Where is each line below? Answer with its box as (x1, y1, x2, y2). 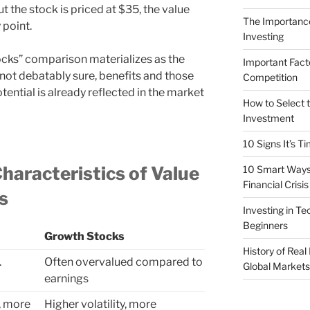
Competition (242, 71, 298, 84)
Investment (242, 112, 294, 125)
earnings (44, 272, 89, 286)
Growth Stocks (44, 230, 125, 244)
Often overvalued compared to (44, 255, 203, 269)
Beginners (242, 219, 288, 232)
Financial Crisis (242, 179, 309, 191)
